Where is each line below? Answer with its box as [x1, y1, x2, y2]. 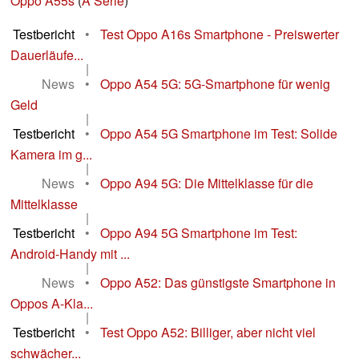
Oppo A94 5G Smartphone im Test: [100, 224, 297, 243]
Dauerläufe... [10, 46, 83, 65]
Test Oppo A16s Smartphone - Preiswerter [100, 25, 339, 44]
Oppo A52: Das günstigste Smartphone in [100, 273, 336, 292]
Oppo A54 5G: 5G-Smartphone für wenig [100, 75, 330, 94]
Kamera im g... [10, 145, 92, 164]
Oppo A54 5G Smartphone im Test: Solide [100, 124, 337, 143]
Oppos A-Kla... [10, 294, 93, 313]
